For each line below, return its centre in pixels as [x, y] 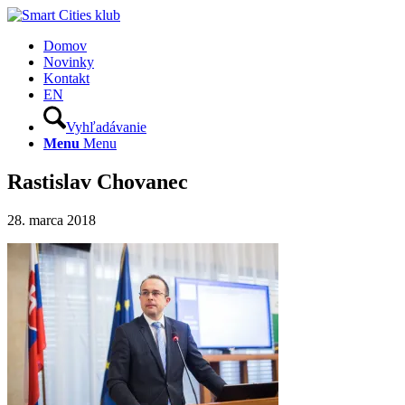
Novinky [69, 62]
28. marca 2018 [52, 220]
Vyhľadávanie [106, 127]
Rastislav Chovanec [98, 181]
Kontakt [66, 78]
